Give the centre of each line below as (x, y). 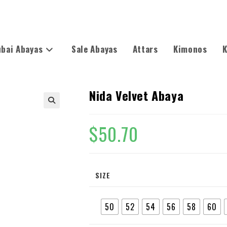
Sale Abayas (94, 49)
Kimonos (190, 49)
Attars (145, 49)
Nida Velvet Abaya (137, 95)
